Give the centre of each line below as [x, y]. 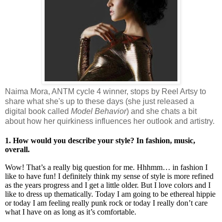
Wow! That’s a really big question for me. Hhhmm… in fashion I [106, 167]
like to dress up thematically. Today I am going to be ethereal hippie [110, 194]
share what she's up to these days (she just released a [100, 101]
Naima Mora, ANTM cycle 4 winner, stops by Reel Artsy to [106, 91]
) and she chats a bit [162, 111]
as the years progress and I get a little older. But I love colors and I [108, 185]
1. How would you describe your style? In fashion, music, [100, 140]
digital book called [38, 111]
